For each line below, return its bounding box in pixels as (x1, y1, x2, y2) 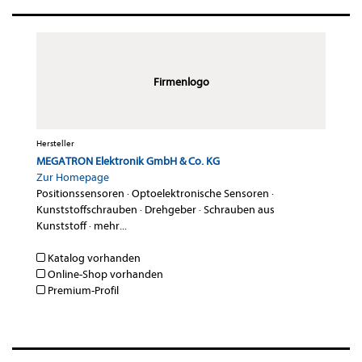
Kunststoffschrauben (36, 203, 137, 217)
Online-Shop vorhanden (45, 267, 163, 282)
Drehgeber (145, 203, 196, 217)
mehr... (94, 219, 127, 234)
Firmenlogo (153, 75, 209, 90)
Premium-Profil (45, 284, 119, 298)
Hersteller (36, 138, 74, 149)
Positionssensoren (36, 187, 124, 201)
